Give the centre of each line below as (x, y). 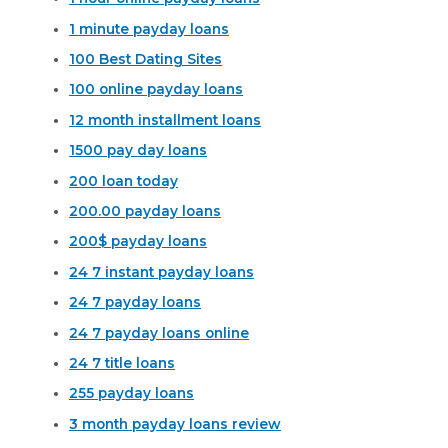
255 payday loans (132, 393)
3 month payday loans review (175, 423)
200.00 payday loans (145, 211)
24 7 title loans (122, 363)
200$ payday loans (138, 241)
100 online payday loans (156, 89)
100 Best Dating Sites (146, 58)
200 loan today (124, 180)
